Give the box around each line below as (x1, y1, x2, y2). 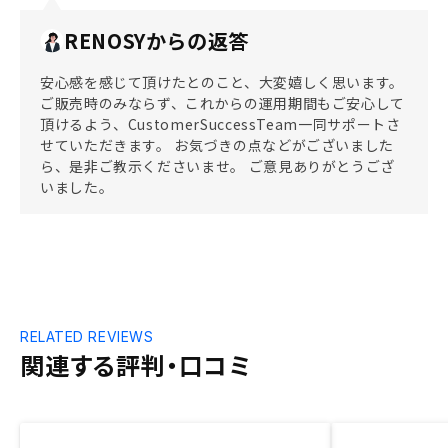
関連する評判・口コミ (20, 347, 251, 382)
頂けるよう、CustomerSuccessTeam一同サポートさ (40, 114, 401, 134)
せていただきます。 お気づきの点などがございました (40, 135, 394, 155)
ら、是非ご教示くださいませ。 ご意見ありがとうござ (40, 156, 395, 176)
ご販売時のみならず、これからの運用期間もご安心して (40, 93, 405, 113)
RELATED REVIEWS (20, 328, 154, 345)
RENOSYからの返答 (64, 26, 250, 55)
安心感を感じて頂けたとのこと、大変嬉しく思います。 (40, 72, 404, 92)
